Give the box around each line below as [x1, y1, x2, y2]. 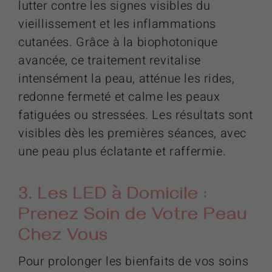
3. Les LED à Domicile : [18, 185, 208, 207]
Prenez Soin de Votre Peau [18, 206, 247, 228]
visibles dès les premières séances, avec [18, 124, 247, 142]
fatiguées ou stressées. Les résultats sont [18, 106, 253, 124]
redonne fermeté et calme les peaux [18, 87, 220, 106]
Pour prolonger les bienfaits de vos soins [18, 253, 249, 271]
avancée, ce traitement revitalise [18, 51, 201, 69]
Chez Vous [18, 226, 108, 248]
